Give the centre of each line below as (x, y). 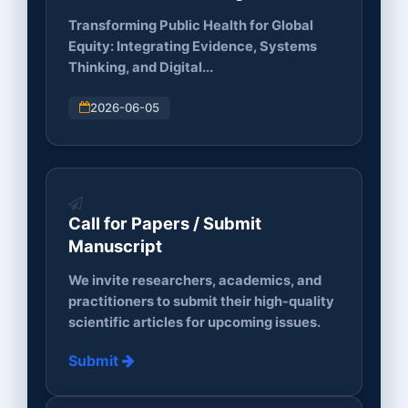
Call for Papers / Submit (165, 224)
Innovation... (118, 14)
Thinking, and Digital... (141, 67)
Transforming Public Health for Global (191, 25)
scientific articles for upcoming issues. (194, 322)
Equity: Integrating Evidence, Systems (193, 46)
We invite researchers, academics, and (195, 280)
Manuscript (115, 246)
